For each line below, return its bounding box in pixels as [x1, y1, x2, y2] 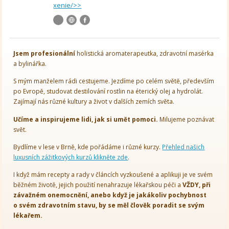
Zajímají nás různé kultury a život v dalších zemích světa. [13, 97, 176, 106]
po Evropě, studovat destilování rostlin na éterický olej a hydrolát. [13, 87, 203, 96]
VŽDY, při [182, 180, 211, 190]
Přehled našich [162, 142, 205, 151]
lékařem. [13, 211, 44, 220]
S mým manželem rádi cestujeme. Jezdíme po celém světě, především [13, 77, 215, 86]
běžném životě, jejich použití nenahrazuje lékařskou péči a [13, 180, 183, 190]
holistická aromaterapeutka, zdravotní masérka [75, 49, 214, 58]
